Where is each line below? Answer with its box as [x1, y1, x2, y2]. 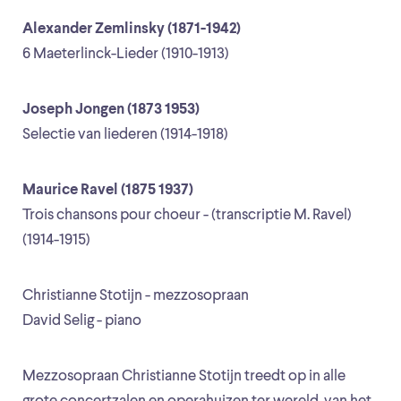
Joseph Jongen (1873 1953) [22, 102, 200, 118]
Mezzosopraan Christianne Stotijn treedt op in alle [22, 369, 346, 385]
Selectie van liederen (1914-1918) [22, 127, 228, 143]
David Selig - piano [22, 313, 141, 329]
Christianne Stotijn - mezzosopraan [22, 288, 249, 304]
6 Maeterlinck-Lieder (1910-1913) [22, 47, 229, 63]
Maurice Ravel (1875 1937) [22, 183, 193, 199]
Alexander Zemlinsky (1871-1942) [22, 21, 241, 38]
